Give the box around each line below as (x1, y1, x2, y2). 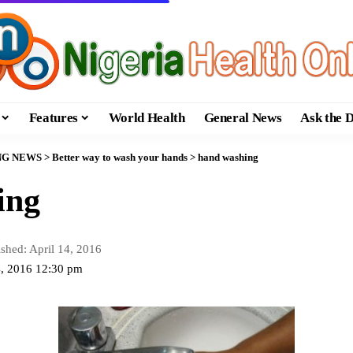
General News (203, 110, 282, 126)
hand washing (198, 150, 258, 163)
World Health (108, 110, 185, 126)
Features (28, 110, 78, 126)
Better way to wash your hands (52, 150, 188, 163)
